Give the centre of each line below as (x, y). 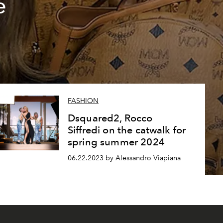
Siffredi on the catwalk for (127, 130)
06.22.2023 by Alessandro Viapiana (124, 158)
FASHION (83, 101)
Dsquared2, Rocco (110, 118)
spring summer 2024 (116, 142)
